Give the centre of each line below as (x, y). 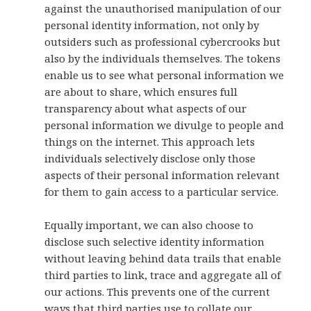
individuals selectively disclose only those (150, 159)
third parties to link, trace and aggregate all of (163, 275)
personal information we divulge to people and (165, 125)
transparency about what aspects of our (146, 109)
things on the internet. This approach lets (150, 142)
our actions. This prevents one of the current (158, 292)
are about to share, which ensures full (141, 92)
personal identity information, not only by (152, 25)
